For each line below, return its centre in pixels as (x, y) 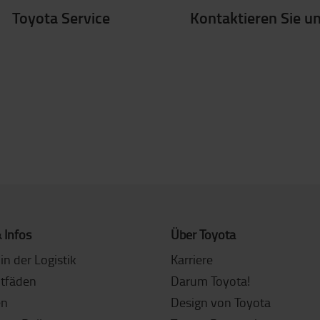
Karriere (192, 259)
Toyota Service (61, 17)
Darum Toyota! (210, 281)
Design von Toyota (221, 302)
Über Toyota (203, 234)
